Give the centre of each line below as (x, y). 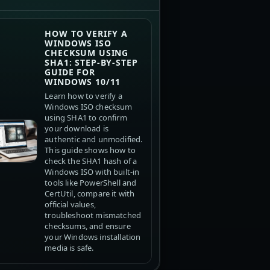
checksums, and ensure (88, 226)
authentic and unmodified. (94, 140)
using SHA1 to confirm (86, 118)
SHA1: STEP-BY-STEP (91, 63)
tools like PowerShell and (91, 183)
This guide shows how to (90, 150)
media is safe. (69, 248)
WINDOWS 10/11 (83, 82)
